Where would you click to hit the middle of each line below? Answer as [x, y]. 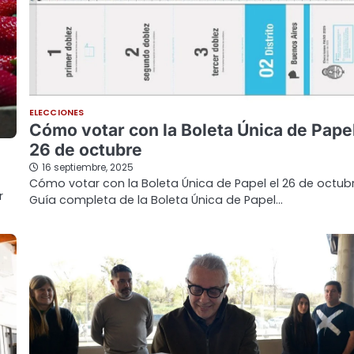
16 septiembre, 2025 [88, 168]
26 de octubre [86, 150]
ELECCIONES [56, 113]
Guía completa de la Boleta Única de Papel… [156, 200]
